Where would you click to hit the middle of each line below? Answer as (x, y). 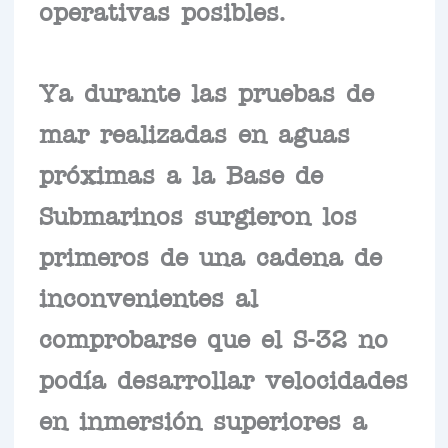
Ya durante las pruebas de (206, 91)
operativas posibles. (162, 10)
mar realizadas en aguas (194, 132)
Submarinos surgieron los (197, 214)
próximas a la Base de (180, 173)
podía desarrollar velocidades (223, 378)
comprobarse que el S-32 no (213, 337)
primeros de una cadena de (210, 255)
